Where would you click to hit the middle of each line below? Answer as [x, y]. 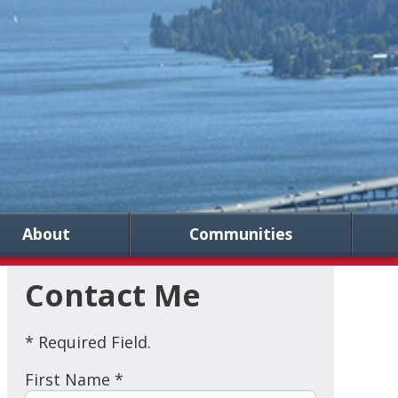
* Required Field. [88, 342]
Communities [241, 234]
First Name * [74, 380]
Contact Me [112, 295]
